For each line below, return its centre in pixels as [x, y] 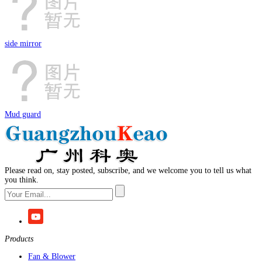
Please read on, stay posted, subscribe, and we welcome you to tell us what [128, 170]
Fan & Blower [52, 256]
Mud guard [23, 114]
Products [19, 239]
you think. [22, 180]
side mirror [23, 44]
